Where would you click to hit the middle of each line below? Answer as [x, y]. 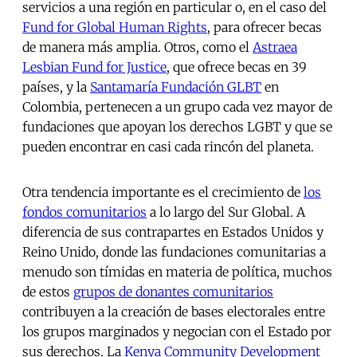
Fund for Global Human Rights [115, 27]
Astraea [275, 47]
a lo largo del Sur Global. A [226, 212]
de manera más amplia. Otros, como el [137, 47]
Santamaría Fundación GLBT [176, 87]
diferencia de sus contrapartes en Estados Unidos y [173, 232]
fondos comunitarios [84, 212]
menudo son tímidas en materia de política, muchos [177, 272]
